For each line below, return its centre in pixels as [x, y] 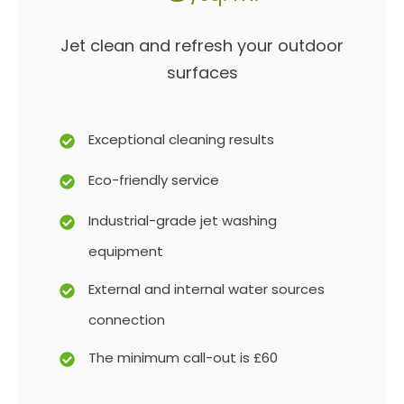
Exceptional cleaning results [181, 139]
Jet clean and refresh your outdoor [202, 46]
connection [127, 320]
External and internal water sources [207, 289]
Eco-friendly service [154, 180]
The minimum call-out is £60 [183, 358]
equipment [126, 251]
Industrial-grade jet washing [183, 220]
